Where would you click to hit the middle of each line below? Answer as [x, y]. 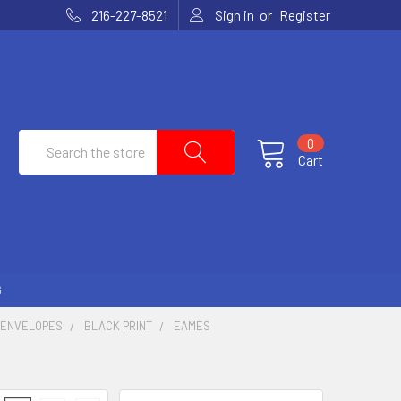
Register [305, 15]
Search [39, 140]
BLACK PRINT [119, 325]
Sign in [235, 15]
